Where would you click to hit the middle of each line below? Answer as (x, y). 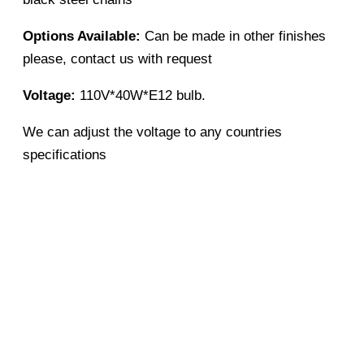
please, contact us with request (117, 58)
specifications (65, 154)
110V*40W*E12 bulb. (141, 95)
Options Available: (82, 36)
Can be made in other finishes (233, 36)
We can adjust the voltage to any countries (152, 132)
